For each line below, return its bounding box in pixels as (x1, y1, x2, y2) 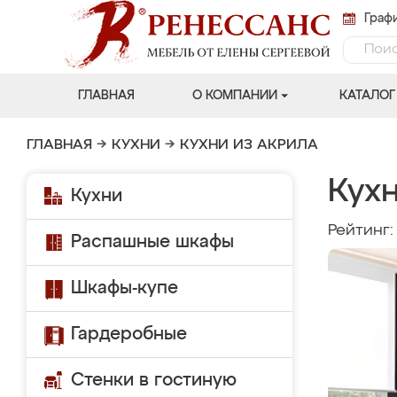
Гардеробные (71, 325, 187, 343)
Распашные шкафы (71, 233, 234, 251)
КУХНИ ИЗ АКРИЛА (180, 138, 318, 152)
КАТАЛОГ (339, 90, 395, 102)
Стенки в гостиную (71, 371, 237, 389)
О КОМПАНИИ (191, 90, 277, 102)
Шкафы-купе (71, 279, 178, 297)
